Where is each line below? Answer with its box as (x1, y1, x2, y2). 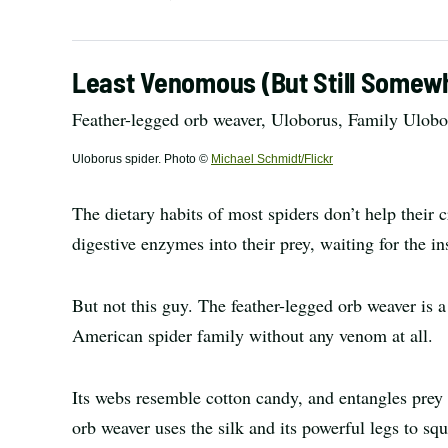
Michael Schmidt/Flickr (211, 152, 333, 166)
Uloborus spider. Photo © (72, 152, 211, 166)
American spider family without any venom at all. (72, 323, 433, 347)
